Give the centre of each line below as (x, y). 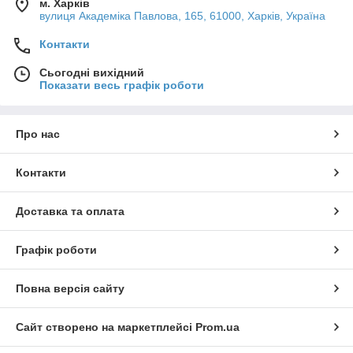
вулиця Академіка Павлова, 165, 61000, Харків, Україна (182, 16)
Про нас (38, 134)
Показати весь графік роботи (122, 85)
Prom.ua (217, 327)
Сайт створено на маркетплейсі (106, 327)
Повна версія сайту (70, 289)
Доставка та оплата (70, 212)
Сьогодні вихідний (92, 73)
